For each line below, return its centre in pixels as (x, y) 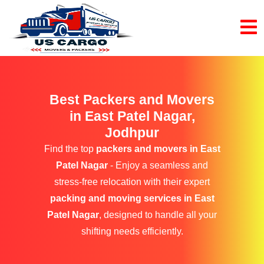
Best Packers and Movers (132, 100)
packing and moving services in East (132, 198)
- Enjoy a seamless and (158, 165)
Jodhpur (132, 133)
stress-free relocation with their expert (132, 182)
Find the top (70, 149)
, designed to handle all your (158, 215)
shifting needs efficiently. (132, 231)
